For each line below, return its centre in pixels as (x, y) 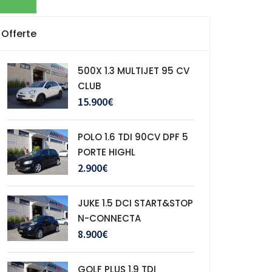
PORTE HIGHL (107, 152)
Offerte (19, 34)
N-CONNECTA (109, 218)
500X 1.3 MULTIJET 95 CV (134, 71)
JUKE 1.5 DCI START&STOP (135, 203)
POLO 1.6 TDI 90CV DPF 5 (133, 137)
